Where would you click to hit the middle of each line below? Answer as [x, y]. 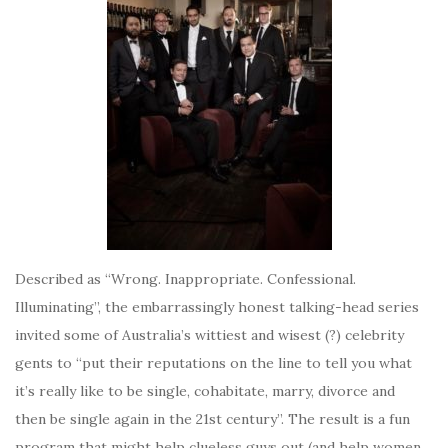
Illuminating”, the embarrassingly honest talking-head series [217, 307]
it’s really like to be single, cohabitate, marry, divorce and [205, 391]
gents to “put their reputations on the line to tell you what [213, 363]
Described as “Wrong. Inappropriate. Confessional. [185, 279]
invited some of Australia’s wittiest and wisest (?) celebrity [209, 335]
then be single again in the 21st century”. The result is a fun [212, 419]
